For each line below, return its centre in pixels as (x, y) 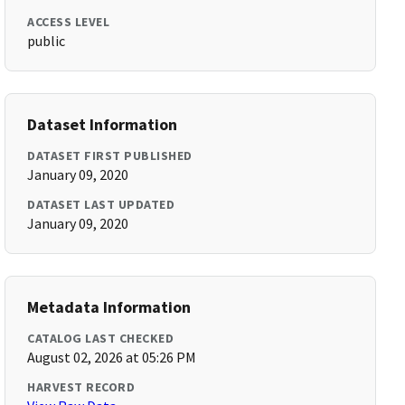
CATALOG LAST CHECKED (101, 338)
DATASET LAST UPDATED (101, 204)
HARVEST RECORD (81, 387)
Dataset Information (103, 124)
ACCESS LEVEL (69, 22)
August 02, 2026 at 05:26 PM (112, 357)
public (47, 41)
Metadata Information (109, 307)
